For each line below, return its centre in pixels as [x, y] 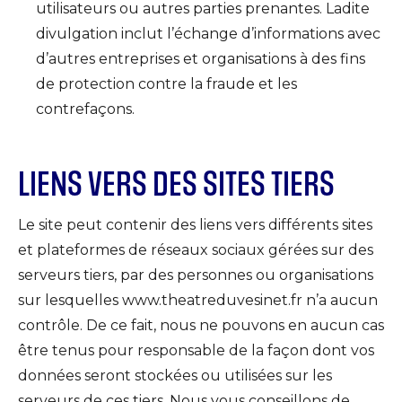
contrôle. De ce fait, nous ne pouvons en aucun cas [201, 325]
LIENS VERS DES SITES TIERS [176, 184]
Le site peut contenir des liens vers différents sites [195, 224]
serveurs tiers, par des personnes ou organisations [196, 275]
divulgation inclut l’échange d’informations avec [208, 33]
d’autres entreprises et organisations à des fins [201, 58]
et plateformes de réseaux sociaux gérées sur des [196, 249]
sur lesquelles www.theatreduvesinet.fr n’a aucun [198, 300]
